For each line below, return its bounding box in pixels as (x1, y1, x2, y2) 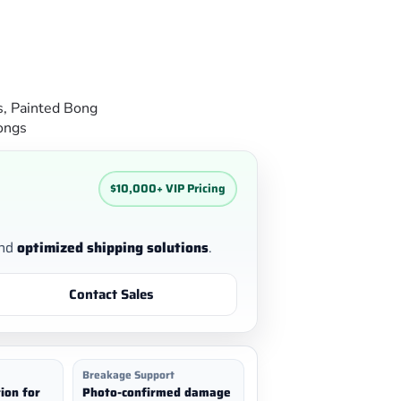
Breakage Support (82, 365, 175, 383)
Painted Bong (11, 98, 98, 118)
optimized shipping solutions (17, 235, 209, 259)
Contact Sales (69, 283, 154, 305)
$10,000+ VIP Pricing (110, 178, 226, 198)
